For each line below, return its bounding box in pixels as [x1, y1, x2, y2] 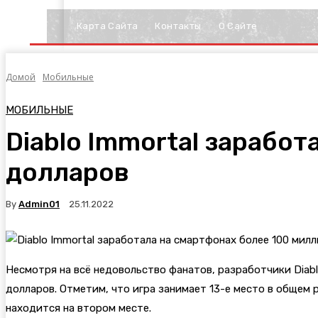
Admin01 [18, 198, 60, 209]
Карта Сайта [77, 21, 138, 31]
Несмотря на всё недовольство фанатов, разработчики [6, 263, 294, 277]
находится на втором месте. [6, 302, 151, 315]
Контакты [155, 21, 202, 31]
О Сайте [218, 21, 258, 31]
